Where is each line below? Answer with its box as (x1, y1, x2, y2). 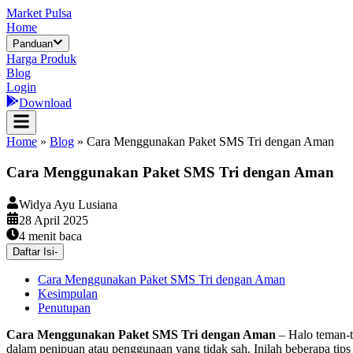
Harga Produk (6, 52, 76, 66)
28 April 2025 (19, 213, 88, 227)
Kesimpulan (38, 286, 98, 300)
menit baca (25, 229, 82, 243)
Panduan (13, 38, 53, 50)
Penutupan (38, 300, 91, 314)
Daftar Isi (13, 245, 54, 258)
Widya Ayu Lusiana (19, 197, 117, 211)
